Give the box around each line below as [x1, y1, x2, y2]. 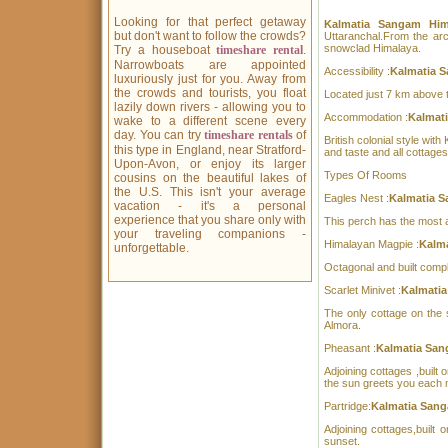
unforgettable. [114, 241, 189, 255]
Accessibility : [323, 65, 390, 78]
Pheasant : [323, 342, 376, 355]
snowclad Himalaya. [323, 42, 421, 55]
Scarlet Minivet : [323, 284, 401, 297]
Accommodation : [323, 111, 408, 124]
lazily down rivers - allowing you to [114, 100, 306, 114]
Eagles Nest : [323, 192, 389, 205]
